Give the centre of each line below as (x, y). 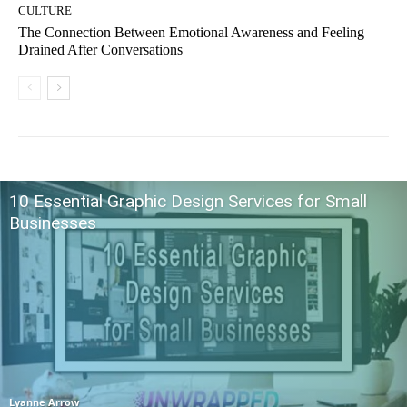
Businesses (53, 223)
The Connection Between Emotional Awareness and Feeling (191, 33)
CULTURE (45, 11)
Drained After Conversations (100, 50)
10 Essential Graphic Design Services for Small (188, 202)
